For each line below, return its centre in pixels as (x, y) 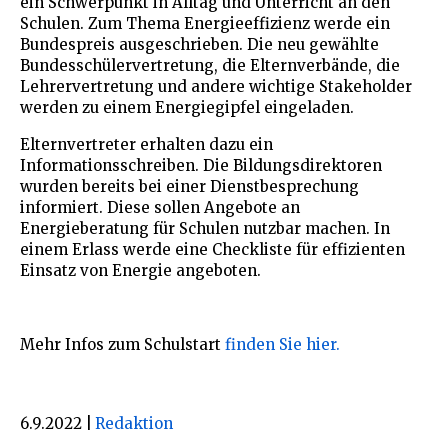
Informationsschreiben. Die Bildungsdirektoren (201, 165)
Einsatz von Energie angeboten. (140, 270)
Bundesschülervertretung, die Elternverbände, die (210, 65)
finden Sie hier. (284, 344)
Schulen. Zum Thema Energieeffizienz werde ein (205, 23)
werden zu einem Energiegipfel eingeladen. (187, 107)
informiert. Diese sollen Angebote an (160, 207)
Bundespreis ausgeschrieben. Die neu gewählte (199, 44)
